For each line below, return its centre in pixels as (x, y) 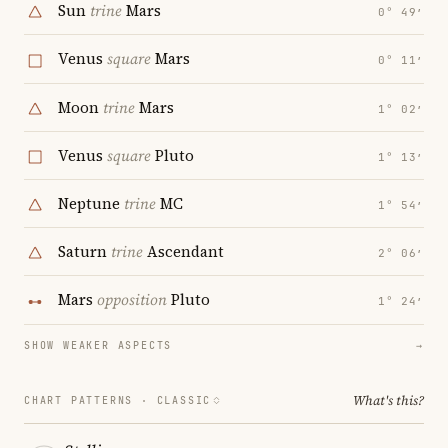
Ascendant (183, 252)
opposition (132, 300)
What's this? (388, 400)
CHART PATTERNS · (90, 400)
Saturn (84, 252)
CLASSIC (184, 400)
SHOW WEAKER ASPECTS (98, 345)
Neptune (91, 204)
